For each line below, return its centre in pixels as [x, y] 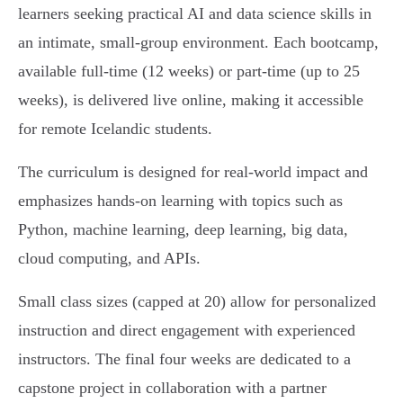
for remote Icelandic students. [115, 129]
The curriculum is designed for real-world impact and [193, 172]
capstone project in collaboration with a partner [172, 388]
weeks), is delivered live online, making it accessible [191, 100]
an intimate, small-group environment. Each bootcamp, [198, 43]
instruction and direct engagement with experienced [187, 331]
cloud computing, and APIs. [109, 259]
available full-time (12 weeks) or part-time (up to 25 [189, 72]
